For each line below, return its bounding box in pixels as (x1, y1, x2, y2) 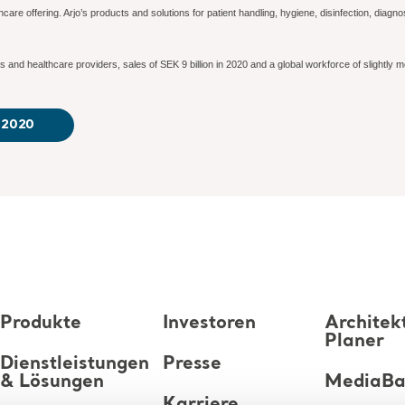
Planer (325, 333, 385, 352)
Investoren (162, 315, 256, 334)
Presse (162, 355, 221, 374)
